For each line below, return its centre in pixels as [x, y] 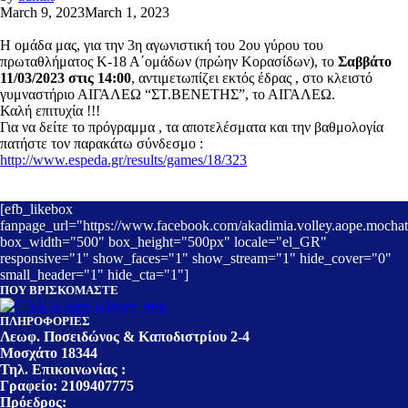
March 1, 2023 [127, 12]
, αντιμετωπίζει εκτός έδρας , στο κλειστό [252, 78]
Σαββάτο [365, 61]
